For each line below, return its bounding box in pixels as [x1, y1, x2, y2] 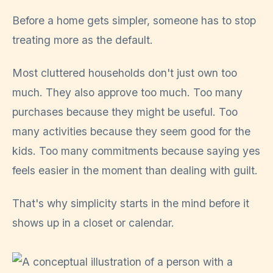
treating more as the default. [12, 33, 153, 46]
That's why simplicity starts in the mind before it [12, 197, 249, 210]
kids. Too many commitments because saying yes [12, 144, 260, 157]
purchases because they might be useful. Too [12, 105, 238, 118]
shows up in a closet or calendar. [12, 216, 174, 230]
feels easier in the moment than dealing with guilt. [12, 163, 258, 177]
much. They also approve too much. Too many [12, 85, 243, 99]
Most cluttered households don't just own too [12, 66, 237, 79]
